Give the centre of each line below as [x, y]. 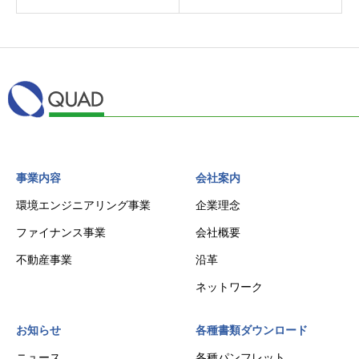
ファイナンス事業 [61, 233]
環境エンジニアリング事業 [83, 206]
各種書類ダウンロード [252, 331]
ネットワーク [229, 287]
